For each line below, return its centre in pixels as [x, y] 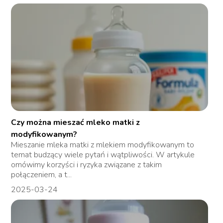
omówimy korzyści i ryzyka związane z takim [87, 165]
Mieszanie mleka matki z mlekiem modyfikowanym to [103, 145]
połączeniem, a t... [42, 174]
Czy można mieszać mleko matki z [76, 122]
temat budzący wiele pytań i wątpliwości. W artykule [103, 155]
